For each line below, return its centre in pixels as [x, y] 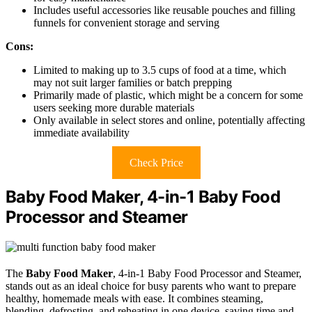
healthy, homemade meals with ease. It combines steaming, [134, 299]
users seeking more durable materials [114, 108]
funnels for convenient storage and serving [126, 23]
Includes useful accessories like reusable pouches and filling [164, 10]
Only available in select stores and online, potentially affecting [169, 120]
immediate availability [81, 133]
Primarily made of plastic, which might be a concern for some [168, 95]
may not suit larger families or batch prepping [133, 83]
